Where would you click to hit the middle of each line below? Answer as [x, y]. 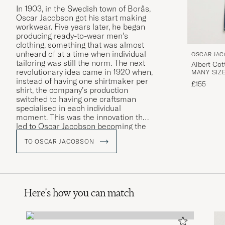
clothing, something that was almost [80, 45]
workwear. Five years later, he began [81, 27]
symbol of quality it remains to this [77, 135]
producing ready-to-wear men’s [72, 36]
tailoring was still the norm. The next [81, 63]
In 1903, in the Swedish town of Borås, [83, 9]
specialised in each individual [69, 108]
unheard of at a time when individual [81, 54]
